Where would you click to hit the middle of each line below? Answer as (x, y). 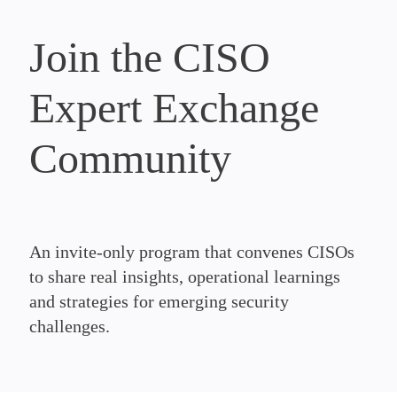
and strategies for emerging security (159, 301)
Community (130, 158)
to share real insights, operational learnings (185, 276)
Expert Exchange (174, 108)
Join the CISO (150, 57)
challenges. (70, 326)
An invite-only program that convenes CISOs (192, 252)
